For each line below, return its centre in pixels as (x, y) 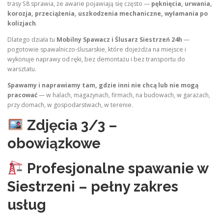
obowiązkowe (54, 144)
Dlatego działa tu (32, 40)
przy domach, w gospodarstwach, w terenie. (70, 105)
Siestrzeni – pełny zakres (93, 186)
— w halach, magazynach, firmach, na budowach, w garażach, (124, 95)
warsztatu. (22, 69)
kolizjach (22, 23)
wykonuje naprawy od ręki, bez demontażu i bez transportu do (96, 59)
